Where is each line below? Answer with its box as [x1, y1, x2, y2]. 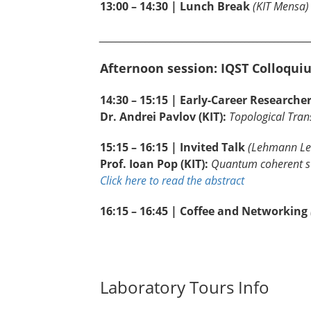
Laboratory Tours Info [100, 276, 269, 299]
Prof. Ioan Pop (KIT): [100, 156, 211, 172]
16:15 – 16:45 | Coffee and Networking [100, 203, 308, 219]
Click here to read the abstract [100, 173, 244, 189]
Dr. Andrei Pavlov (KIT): [100, 109, 229, 125]
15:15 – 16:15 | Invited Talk [100, 140, 248, 155]
